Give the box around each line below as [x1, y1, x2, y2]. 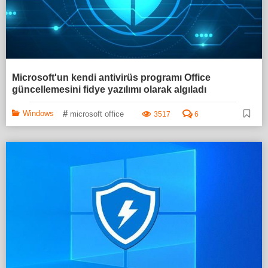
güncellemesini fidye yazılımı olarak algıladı [12, 84, 206, 95]
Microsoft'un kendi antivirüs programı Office [12, 72, 211, 83]
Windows [23, 108, 54, 118]
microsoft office [70, 109, 124, 118]
